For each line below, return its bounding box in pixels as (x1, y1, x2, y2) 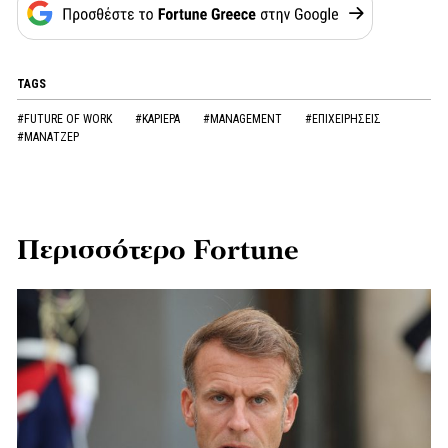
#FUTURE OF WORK (17, 112, 115, 127)
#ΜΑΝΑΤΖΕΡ (17, 130, 79, 145)
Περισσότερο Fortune (17, 232, 299, 270)
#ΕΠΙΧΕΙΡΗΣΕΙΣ (305, 112, 381, 127)
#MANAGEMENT (203, 112, 285, 127)
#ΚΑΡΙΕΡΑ (135, 112, 183, 127)
